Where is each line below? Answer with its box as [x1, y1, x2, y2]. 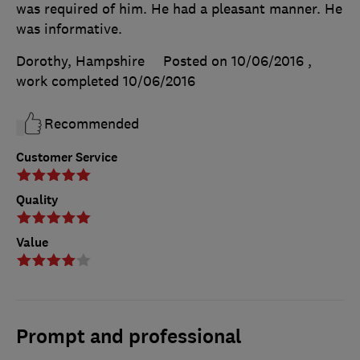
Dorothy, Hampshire [16, 51, 145, 70]
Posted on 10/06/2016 [163, 51, 304, 70]
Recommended [44, 114, 139, 133]
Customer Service [16, 148, 117, 166]
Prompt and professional [16, 323, 242, 350]
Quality [16, 190, 59, 208]
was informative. [16, 19, 122, 38]
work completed [16, 72, 123, 90]
